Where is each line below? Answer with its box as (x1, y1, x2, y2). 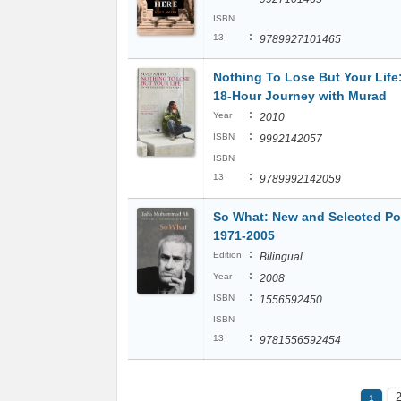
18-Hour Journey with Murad (213, 89, 387, 103)
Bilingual (260, 251, 303, 263)
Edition (213, 250, 242, 260)
